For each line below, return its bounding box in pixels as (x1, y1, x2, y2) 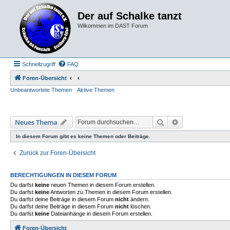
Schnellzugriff (22, 61, 55, 67)
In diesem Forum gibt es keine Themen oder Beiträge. (16, 133, 150, 139)
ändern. (129, 196, 149, 202)
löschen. (129, 203, 151, 209)
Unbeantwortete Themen (10, 87, 72, 93)
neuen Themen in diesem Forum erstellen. (49, 182, 156, 188)
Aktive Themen (77, 87, 114, 93)
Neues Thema (15, 118, 57, 127)
